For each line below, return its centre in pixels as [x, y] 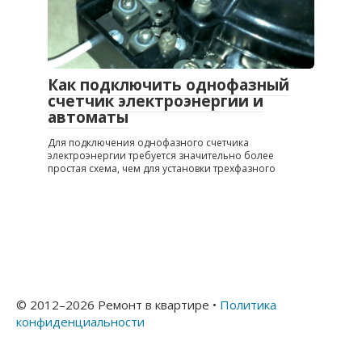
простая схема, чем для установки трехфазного [162, 168]
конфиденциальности [80, 321]
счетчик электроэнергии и [156, 101]
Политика [248, 304]
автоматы [88, 117]
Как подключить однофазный [168, 84]
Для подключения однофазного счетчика [148, 142]
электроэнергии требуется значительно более [161, 155]
